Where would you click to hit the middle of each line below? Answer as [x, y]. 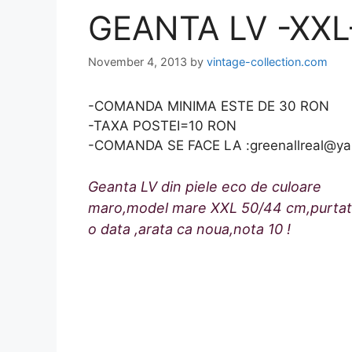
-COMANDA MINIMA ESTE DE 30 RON [209, 106]
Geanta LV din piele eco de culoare [205, 186]
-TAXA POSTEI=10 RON [162, 126]
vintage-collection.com [267, 62]
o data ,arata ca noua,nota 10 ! [189, 229]
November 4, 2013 [137, 62]
